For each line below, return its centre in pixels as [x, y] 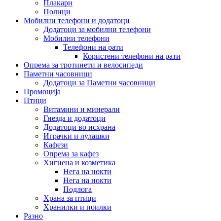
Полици [57, 11]
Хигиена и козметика [79, 162]
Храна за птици [70, 198]
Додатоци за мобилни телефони [97, 29]
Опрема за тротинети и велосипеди [83, 65]
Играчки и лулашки [76, 136]
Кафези [56, 145]
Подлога [77, 189]
